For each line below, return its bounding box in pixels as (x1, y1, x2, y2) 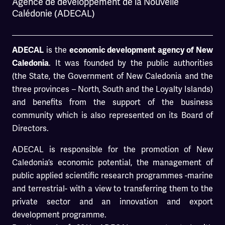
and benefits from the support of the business (12, 96, 213, 107)
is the (44, 44, 69, 55)
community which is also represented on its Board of (12, 109, 213, 121)
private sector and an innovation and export (12, 196, 213, 207)
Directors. (12, 123, 49, 134)
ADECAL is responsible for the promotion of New (12, 144, 213, 155)
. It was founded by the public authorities (49, 57, 213, 68)
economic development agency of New (69, 45, 213, 55)
